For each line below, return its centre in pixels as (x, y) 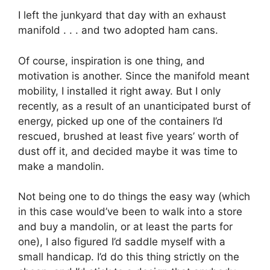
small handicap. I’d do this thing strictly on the (129, 257)
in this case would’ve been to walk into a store (130, 212)
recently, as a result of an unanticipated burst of (134, 106)
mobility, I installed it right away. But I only (119, 91)
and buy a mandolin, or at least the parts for (125, 227)
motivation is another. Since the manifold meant (134, 76)
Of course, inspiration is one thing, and (111, 61)
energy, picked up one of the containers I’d (121, 121)
